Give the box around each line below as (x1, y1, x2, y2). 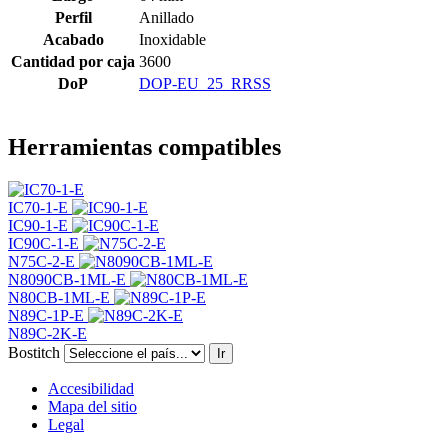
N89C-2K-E (8, 324, 87, 342)
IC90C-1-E (8, 234, 83, 252)
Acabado (42, 30, 104, 48)
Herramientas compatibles (8, 133, 281, 160)
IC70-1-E (8, 198, 72, 216)
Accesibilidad (48, 379, 134, 397)
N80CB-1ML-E (8, 288, 114, 306)
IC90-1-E (8, 216, 72, 234)
